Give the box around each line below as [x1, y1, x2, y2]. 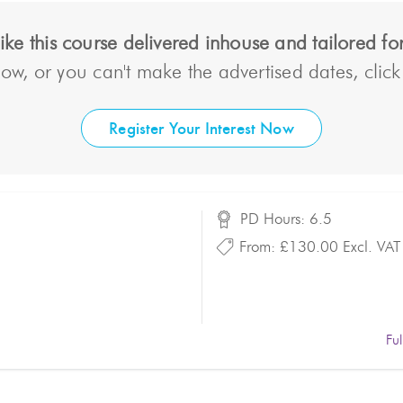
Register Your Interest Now [109, 118, 294, 139]
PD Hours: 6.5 [240, 211, 332, 227]
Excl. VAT [343, 239, 400, 255]
